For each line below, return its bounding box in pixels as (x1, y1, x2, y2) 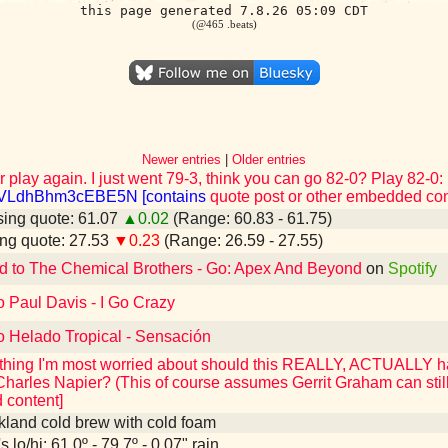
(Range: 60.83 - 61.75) (169, 210, 332, 227)
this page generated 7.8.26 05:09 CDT (80, 3, 368, 18)
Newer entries (142, 152, 221, 167)
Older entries (232, 152, 306, 167)
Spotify (388, 260, 437, 277)
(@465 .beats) (191, 18, 257, 30)
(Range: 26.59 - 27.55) (160, 232, 323, 249)
